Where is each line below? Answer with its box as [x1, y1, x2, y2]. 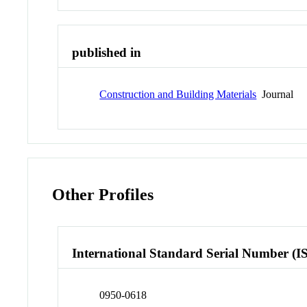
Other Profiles [52, 185, 154, 204]
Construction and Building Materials [99, 88, 257, 100]
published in [72, 45, 142, 60]
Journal [256, 88, 294, 100]
